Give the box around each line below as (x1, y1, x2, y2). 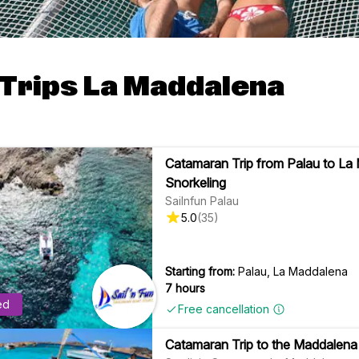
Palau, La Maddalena (238, 264, 349, 278)
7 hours (165, 280, 206, 295)
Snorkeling (165, 174, 227, 191)
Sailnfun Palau (165, 193, 240, 208)
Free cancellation (178, 302, 270, 317)
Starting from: (165, 264, 236, 278)
